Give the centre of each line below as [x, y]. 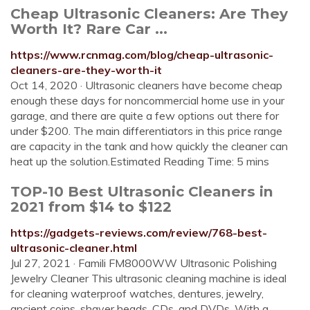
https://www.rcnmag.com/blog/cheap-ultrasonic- [142, 55]
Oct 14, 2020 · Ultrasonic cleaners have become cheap [146, 85]
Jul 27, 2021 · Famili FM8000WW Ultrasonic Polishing [144, 263]
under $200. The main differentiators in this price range [146, 131]
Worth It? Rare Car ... [89, 29]
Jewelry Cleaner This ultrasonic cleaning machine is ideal [148, 278]
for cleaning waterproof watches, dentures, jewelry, [137, 293]
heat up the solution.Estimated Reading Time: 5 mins [140, 161]
